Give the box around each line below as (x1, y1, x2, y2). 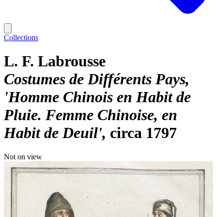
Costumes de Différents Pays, (4, 70, 189, 88)
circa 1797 (110, 124, 177, 142)
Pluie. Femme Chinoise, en (4, 106, 177, 124)
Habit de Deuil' (4, 124, 102, 142)
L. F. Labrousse (4, 52, 106, 70)
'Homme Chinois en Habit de (4, 88, 191, 106)
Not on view (4, 152, 42, 161)
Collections (4, 33, 38, 42)
